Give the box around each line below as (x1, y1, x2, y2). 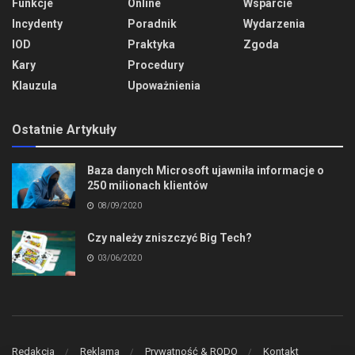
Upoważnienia (128, 78, 200, 92)
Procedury (128, 58, 184, 71)
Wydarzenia (243, 17, 305, 30)
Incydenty (12, 17, 63, 30)
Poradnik (128, 17, 177, 30)
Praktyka (128, 37, 175, 51)
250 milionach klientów (87, 178, 208, 192)
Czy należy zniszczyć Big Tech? (87, 231, 252, 244)
